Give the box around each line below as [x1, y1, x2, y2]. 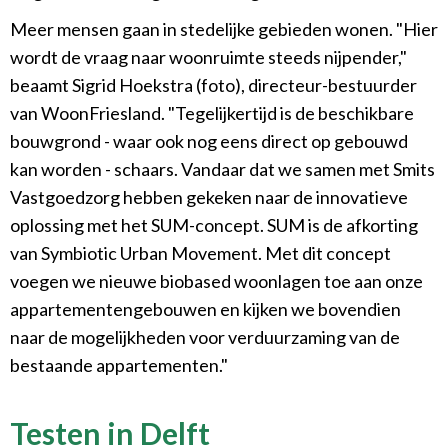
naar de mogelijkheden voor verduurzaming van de [10, 325, 400, 348]
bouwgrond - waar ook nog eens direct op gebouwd [10, 129, 408, 152]
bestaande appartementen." [10, 353, 228, 376]
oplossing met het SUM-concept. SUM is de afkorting [10, 213, 418, 236]
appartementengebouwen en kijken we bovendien [10, 297, 401, 320]
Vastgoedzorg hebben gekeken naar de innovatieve [10, 185, 408, 208]
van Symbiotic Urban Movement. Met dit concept [10, 241, 391, 264]
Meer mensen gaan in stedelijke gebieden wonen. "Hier [10, 17, 438, 40]
